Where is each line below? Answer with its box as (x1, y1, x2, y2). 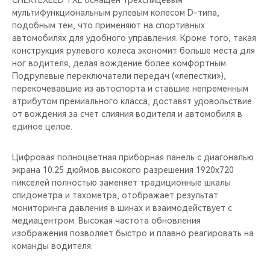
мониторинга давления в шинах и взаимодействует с (12, 203, 232, 213)
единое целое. (12, 122, 72, 131)
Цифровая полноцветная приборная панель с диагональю (12, 152, 254, 162)
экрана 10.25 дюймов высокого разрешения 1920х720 (12, 165, 234, 175)
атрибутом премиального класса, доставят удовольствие (12, 96, 252, 106)
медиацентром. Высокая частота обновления (12, 216, 201, 225)
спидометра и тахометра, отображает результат (12, 190, 218, 200)
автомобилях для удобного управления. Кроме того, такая (12, 33, 256, 43)
